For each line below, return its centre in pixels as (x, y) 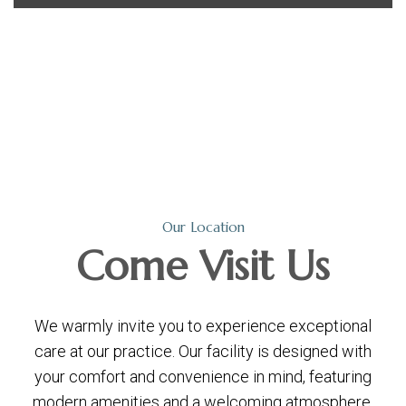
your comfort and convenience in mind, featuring (203, 376)
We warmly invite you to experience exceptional (203, 325)
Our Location (203, 227)
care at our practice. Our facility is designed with (203, 351)
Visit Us (265, 266)
